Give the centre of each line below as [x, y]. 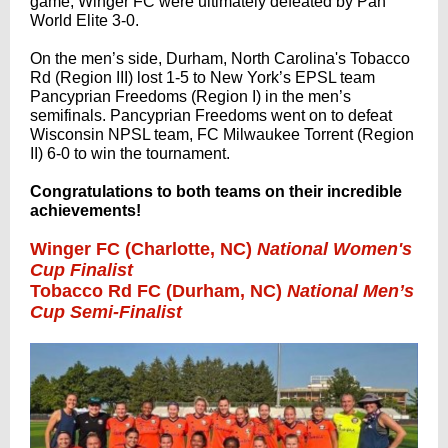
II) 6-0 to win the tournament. [130, 153]
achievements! [85, 210]
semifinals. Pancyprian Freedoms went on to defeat [211, 115]
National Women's [334, 249]
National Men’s [350, 291]
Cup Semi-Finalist [106, 312]
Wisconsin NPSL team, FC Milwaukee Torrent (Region [222, 134]
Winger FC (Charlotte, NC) [143, 249]
